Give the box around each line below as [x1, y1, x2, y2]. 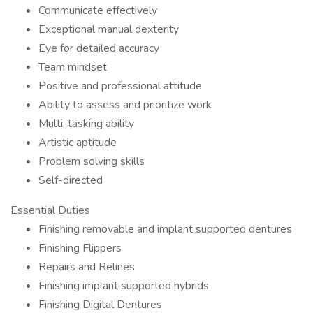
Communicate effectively [38, 3, 160, 18]
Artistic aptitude [38, 135, 117, 150]
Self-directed [38, 173, 103, 188]
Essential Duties [10, 203, 90, 218]
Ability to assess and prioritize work [38, 97, 214, 112]
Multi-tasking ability [38, 116, 134, 131]
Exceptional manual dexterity [38, 22, 179, 37]
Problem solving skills [38, 154, 145, 169]
